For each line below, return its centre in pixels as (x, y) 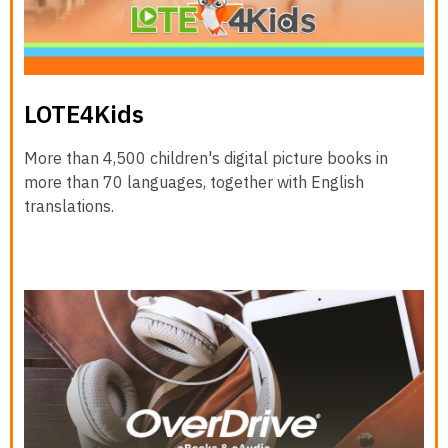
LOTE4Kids (84, 113)
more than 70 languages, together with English (194, 181)
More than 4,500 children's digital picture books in (206, 157)
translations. (69, 205)
